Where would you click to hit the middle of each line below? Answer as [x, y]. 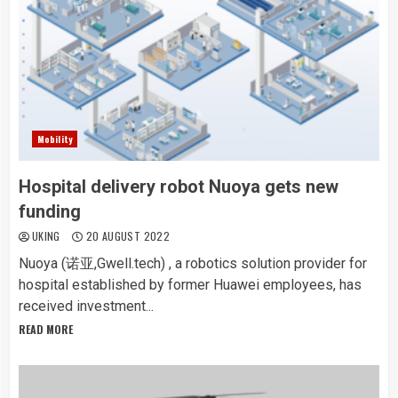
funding [50, 211]
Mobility [55, 139]
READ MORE [46, 329]
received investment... [86, 306]
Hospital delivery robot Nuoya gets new [179, 187]
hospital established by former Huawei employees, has [190, 285]
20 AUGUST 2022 [126, 236]
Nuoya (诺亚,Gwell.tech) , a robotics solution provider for [193, 263]
